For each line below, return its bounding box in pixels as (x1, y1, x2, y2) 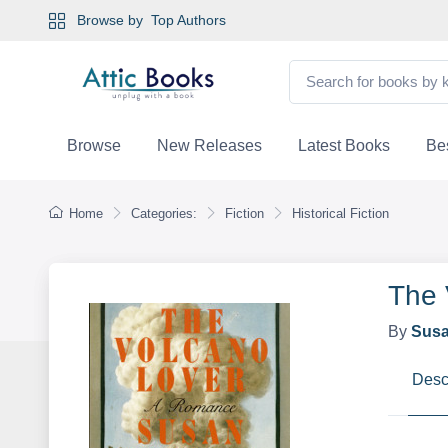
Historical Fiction (291, 205, 389, 221)
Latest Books (297, 136, 390, 154)
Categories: (130, 205, 197, 221)
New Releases (156, 136, 262, 154)
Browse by (76, 12, 147, 28)
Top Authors (150, 12, 226, 28)
